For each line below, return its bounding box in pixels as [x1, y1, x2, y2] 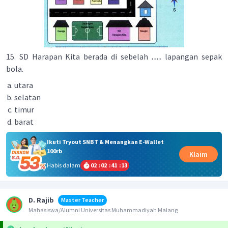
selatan [14, 92, 41, 102]
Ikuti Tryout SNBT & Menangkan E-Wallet [46, 137, 164, 146]
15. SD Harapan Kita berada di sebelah [6, 51, 152, 62]
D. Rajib [28, 195, 54, 205]
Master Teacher [61, 195, 104, 204]
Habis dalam [46, 161, 80, 169]
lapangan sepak [161, 51, 222, 62]
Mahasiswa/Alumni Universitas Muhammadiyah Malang [28, 206, 178, 214]
